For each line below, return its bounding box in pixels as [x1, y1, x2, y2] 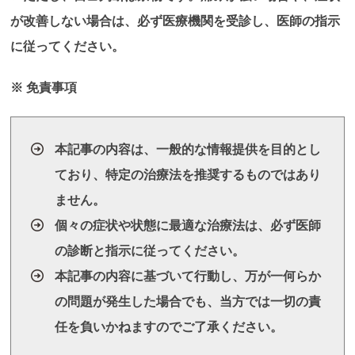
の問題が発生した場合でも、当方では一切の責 [55, 295, 322, 309]
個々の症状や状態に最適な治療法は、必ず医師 [55, 219, 322, 233]
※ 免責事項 [10, 81, 78, 95]
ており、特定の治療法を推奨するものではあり [55, 168, 322, 182]
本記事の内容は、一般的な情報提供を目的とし [55, 143, 322, 157]
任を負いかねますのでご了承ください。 [55, 320, 284, 334]
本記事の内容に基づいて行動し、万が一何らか [55, 269, 322, 284]
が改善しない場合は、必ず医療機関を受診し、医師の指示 [10, 14, 341, 29]
